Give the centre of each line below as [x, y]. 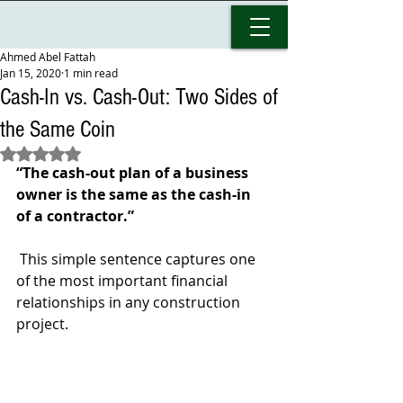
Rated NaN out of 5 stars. [116, 153]
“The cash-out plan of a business [134, 173]
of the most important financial [124, 281]
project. [42, 324]
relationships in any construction [130, 302]
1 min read [91, 73]
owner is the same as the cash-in [135, 194]
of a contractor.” [75, 216]
